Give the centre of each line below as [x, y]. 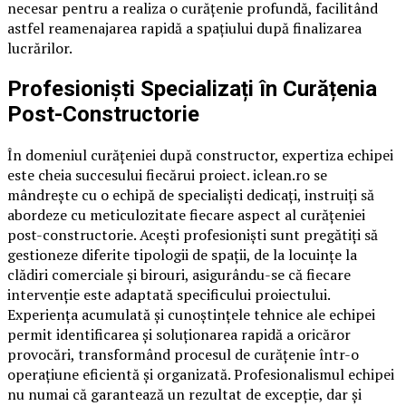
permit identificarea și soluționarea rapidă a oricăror [179, 335]
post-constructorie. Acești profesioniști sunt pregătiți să [193, 235]
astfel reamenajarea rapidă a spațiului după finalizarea [184, 29]
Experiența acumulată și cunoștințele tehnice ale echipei [191, 315]
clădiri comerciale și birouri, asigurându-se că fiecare [179, 275]
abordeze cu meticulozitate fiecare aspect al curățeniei [186, 215]
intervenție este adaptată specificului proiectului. [169, 295]
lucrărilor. [40, 48]
